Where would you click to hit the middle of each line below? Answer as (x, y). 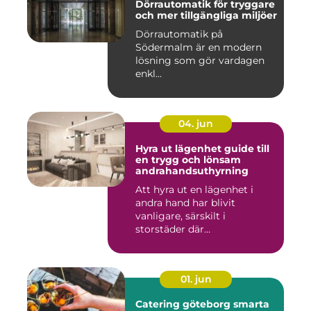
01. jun (196, 279)
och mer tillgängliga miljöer (206, 16)
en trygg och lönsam (188, 160)
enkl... (149, 74)
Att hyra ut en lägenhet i (194, 190)
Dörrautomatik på (179, 34)
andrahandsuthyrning (192, 171)
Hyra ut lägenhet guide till (180, 149)
